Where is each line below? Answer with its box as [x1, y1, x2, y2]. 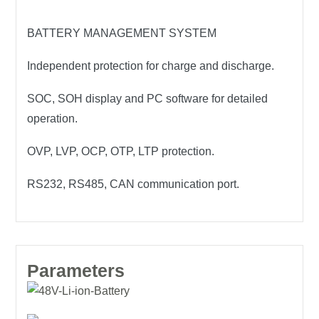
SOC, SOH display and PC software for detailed [27, 93, 268, 105]
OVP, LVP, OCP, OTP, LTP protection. [27, 145, 215, 158]
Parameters [27, 261, 125, 281]
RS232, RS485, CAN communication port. [27, 178, 240, 191]
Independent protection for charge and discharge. [27, 60, 275, 73]
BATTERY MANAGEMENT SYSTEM [27, 27, 217, 40]
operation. [27, 113, 78, 125]
